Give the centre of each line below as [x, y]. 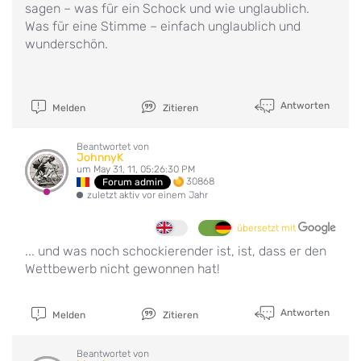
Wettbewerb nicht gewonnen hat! [122, 268]
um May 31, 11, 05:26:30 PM [136, 169]
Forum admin [133, 182]
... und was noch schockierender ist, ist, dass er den [176, 251]
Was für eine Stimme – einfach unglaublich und [163, 26]
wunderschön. [66, 44]
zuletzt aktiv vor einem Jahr [147, 195]
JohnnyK [100, 157]
